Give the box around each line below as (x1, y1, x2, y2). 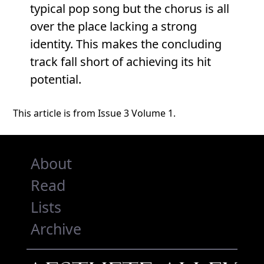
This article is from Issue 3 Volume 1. (13, 107, 176, 120)
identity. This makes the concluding (29, 36, 222, 52)
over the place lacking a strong (29, 18, 197, 35)
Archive (30, 218, 81, 239)
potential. (29, 71, 81, 88)
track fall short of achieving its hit (29, 54, 211, 70)
